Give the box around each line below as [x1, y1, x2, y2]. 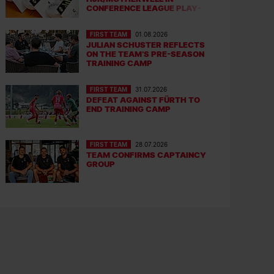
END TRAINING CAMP [86, 104, 171, 114]
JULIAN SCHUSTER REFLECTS [86, 40, 206, 50]
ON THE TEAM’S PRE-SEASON [86, 49, 205, 59]
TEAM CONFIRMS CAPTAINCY [86, 150, 207, 160]
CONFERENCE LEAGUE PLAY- [86, 3, 202, 13]
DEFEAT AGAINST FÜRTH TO [86, 95, 201, 105]
